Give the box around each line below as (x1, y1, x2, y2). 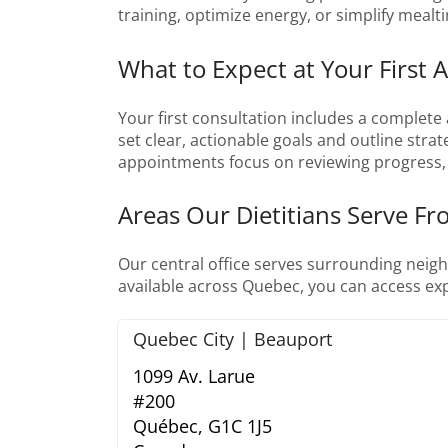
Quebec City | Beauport (133, 327, 332, 352)
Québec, (133, 414, 203, 439)
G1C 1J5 (208, 414, 272, 439)
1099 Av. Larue (133, 364, 255, 389)
